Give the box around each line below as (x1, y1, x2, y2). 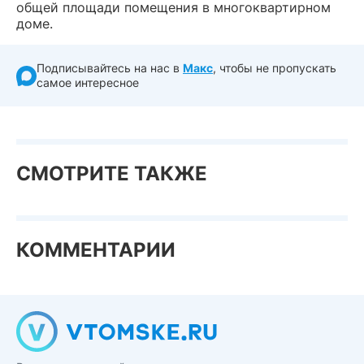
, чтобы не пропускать (213, 61, 336, 76)
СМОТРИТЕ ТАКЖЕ (16, 162, 207, 186)
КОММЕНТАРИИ (16, 238, 175, 262)
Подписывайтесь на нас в (37, 61, 183, 76)
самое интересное (37, 76, 139, 90)
